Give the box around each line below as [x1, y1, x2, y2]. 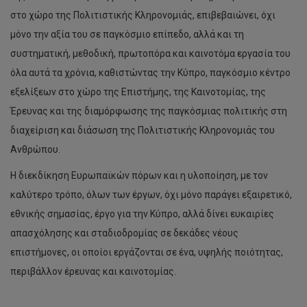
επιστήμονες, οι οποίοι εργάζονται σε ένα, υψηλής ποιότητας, [10, 247, 283, 258]
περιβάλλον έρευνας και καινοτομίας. [10, 266, 176, 277]
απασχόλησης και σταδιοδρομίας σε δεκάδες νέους [10, 228, 238, 238]
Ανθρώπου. [10, 144, 60, 155]
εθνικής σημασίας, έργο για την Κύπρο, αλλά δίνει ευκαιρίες [10, 208, 274, 219]
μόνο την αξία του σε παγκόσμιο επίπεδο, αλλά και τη [10, 29, 244, 40]
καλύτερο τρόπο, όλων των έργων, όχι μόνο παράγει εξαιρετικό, [10, 189, 292, 200]
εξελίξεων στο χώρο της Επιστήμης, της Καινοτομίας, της [10, 86, 266, 97]
